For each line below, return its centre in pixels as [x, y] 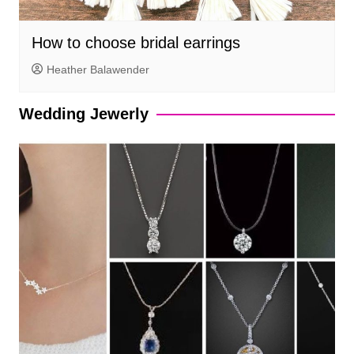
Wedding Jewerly [83, 114]
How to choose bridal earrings [136, 43]
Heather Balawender [98, 70]
